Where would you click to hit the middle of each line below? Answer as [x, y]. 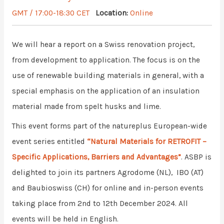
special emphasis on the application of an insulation [105, 91]
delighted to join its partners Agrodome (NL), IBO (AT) [107, 172]
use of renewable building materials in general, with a [108, 75]
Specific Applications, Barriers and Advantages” [96, 157]
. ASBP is [196, 157]
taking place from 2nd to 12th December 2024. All [100, 203]
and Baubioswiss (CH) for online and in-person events [107, 188]
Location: [112, 13]
